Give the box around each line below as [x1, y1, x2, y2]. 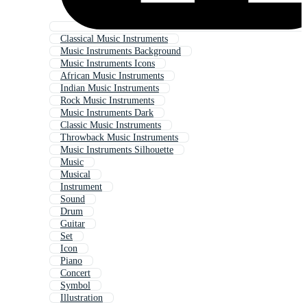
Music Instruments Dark [60, 108, 153, 119]
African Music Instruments [60, 71, 164, 82]
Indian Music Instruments [60, 83, 159, 94]
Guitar [60, 219, 85, 230]
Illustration [60, 293, 103, 304]
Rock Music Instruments [60, 95, 154, 106]
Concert [60, 268, 90, 279]
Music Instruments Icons [60, 58, 155, 69]
